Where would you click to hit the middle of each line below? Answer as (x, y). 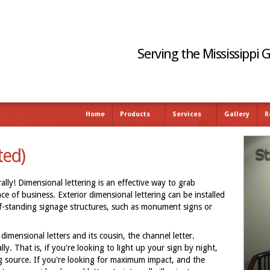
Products (135, 114)
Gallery (237, 114)
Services (187, 114)
